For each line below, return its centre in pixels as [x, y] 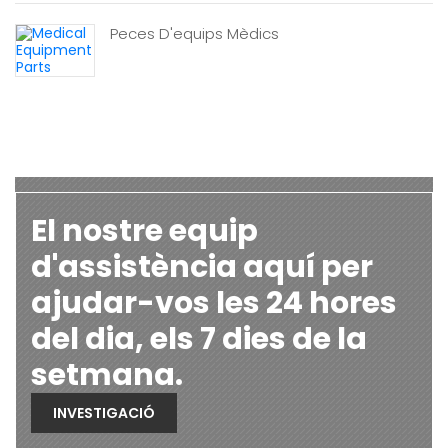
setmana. [107, 375]
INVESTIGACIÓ [104, 413]
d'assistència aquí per [202, 267]
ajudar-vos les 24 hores [214, 303]
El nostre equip [144, 231]
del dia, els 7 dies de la [199, 339]
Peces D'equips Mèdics [194, 33]
